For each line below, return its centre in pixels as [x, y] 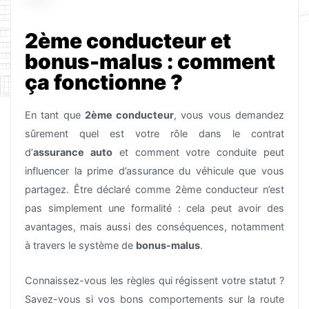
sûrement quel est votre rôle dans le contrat [154, 133]
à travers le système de [80, 245]
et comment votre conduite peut [198, 152]
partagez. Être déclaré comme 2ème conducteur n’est [154, 189]
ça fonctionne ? [104, 82]
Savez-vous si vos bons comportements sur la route [154, 299]
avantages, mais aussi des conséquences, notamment [154, 227]
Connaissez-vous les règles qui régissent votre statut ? [154, 280]
